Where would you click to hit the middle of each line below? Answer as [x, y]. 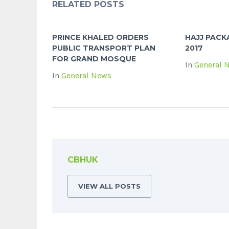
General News [86, 75]
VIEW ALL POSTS [109, 186]
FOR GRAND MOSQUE [94, 59]
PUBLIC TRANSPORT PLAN [104, 48]
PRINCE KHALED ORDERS [100, 37]
